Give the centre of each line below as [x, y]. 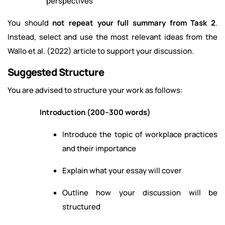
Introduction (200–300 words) [95, 113]
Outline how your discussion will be [140, 193]
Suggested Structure [56, 72]
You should [30, 23]
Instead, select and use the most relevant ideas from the [113, 37]
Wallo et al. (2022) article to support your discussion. [101, 51]
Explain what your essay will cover [122, 171]
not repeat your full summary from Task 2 [134, 23]
